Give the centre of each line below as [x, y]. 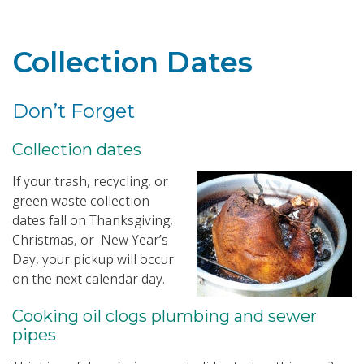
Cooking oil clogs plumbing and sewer [165, 316]
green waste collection [81, 201]
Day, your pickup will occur [93, 260]
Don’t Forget [74, 111]
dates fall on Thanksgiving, [93, 221]
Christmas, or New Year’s [90, 240]
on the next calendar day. [89, 279]
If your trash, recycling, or [90, 182]
